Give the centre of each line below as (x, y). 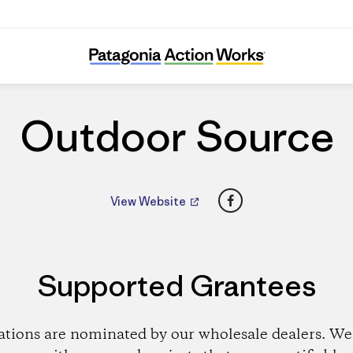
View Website (149, 201)
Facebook (261, 195)
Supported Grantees (176, 286)
